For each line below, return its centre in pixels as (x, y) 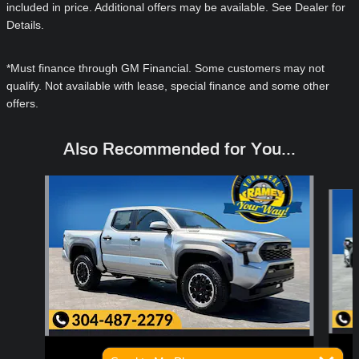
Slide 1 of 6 (28, 183)
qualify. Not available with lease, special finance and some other (168, 86)
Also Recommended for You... (179, 149)
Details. (25, 25)
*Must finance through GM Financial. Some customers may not (165, 69)
